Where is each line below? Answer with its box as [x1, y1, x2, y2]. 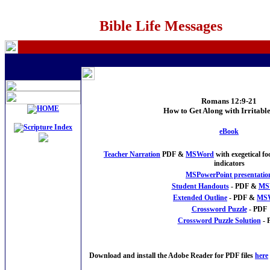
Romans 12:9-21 [201, 96, 257, 105]
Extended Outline [173, 193, 227, 202]
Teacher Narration [104, 149, 160, 159]
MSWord [186, 149, 214, 159]
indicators [213, 159, 245, 168]
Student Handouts [171, 181, 229, 190]
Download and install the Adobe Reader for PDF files [89, 251, 255, 260]
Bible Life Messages [99, 18, 222, 34]
